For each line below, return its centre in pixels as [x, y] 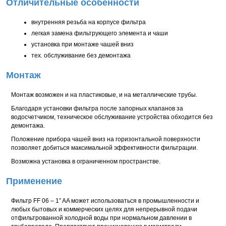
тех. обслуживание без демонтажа [81, 55]
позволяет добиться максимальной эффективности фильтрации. [104, 148]
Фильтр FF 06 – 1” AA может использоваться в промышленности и [105, 201]
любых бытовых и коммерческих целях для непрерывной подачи [104, 209]
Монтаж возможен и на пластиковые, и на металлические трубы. [104, 95]
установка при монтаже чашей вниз [82, 44]
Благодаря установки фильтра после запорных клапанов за [97, 108]
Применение [34, 181]
